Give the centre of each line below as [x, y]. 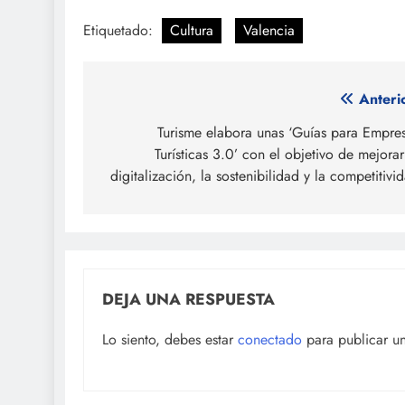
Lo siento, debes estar [170, 339]
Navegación [161, 103]
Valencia [269, 30]
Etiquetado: [120, 30]
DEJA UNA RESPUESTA [188, 299]
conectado [270, 339]
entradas [145, 168]
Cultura [192, 30]
